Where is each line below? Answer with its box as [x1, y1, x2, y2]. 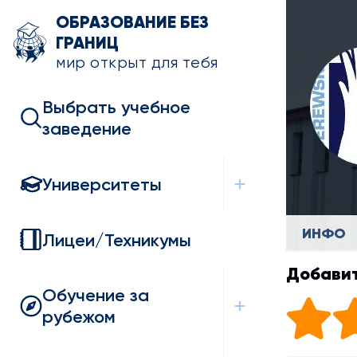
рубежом [42, 306, 116, 328]
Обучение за [42, 284, 149, 306]
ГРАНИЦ [56, 33, 120, 53]
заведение [42, 118, 131, 139]
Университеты [42, 173, 162, 195]
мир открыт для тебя [56, 53, 218, 72]
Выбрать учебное [42, 96, 190, 118]
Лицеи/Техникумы [42, 229, 191, 251]
